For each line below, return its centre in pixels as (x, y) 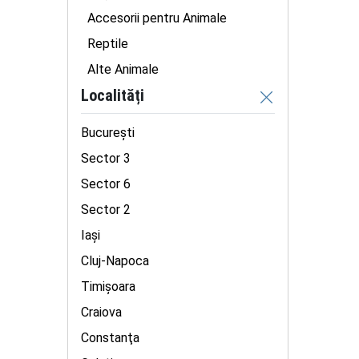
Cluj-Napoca (115, 261)
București (108, 133)
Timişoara (108, 286)
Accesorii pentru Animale (157, 18)
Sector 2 (106, 210)
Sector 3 (106, 158)
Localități (113, 95)
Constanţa (110, 338)
